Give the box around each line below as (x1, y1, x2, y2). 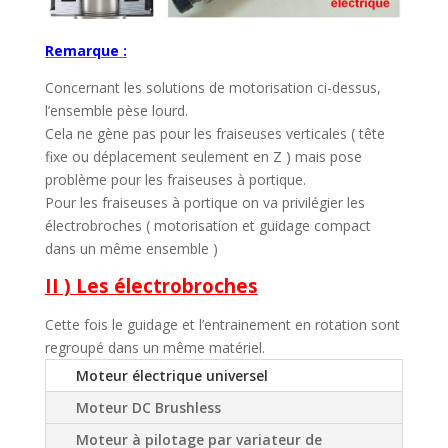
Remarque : (44, 40, 127, 60)
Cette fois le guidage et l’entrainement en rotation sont (44, 314, 400, 334)
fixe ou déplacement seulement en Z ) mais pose (44, 146, 362, 166)
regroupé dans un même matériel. (44, 337, 265, 357)
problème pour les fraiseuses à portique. (44, 169, 306, 189)
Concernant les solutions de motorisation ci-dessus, (44, 77, 381, 97)
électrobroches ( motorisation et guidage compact (44, 215, 371, 235)
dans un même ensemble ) (44, 238, 218, 258)
